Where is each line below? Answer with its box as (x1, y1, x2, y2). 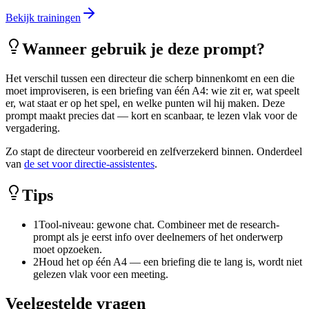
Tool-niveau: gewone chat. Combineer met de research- (39, 218, 279, 230)
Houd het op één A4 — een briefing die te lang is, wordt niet (39, 255, 302, 268)
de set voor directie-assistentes (24, 158, 154, 170)
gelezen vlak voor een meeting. (33, 268, 168, 280)
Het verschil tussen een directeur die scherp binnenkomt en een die (6, 72, 295, 85)
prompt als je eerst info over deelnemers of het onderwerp (33, 230, 283, 243)
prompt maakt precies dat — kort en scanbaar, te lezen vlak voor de (6, 110, 297, 122)
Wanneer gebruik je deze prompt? (22, 40, 265, 59)
